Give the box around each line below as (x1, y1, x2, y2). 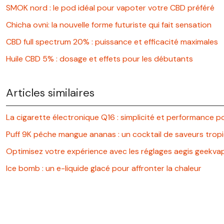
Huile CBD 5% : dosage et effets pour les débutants (6, 53, 193, 64)
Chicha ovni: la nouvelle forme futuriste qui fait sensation (6, 19, 211, 30)
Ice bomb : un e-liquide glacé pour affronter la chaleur (6, 162, 201, 173)
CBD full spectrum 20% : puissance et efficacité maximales (6, 36, 218, 47)
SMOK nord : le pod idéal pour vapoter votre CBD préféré (6, 2, 214, 13)
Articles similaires (6, 85, 94, 100)
